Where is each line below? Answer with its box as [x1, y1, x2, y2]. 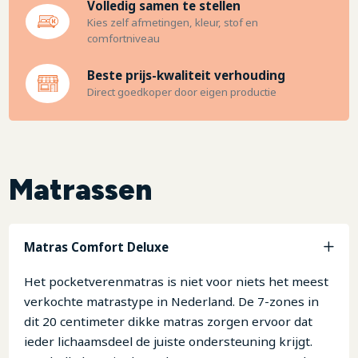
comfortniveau [86, 31, 160, 46]
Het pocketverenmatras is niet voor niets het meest [23, 272, 328, 289]
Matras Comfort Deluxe [23, 239, 169, 256]
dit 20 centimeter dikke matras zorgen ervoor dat [23, 312, 312, 329]
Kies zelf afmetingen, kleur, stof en [86, 15, 258, 30]
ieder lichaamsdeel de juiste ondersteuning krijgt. [23, 332, 312, 349]
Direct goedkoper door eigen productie [86, 85, 276, 100]
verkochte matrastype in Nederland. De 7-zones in [23, 292, 319, 309]
